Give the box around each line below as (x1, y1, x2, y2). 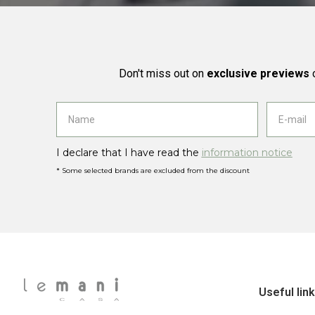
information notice (201, 146, 292, 159)
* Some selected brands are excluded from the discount (56, 165, 250, 175)
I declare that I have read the (56, 146, 202, 159)
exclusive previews (206, 66, 309, 80)
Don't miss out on (118, 66, 207, 80)
